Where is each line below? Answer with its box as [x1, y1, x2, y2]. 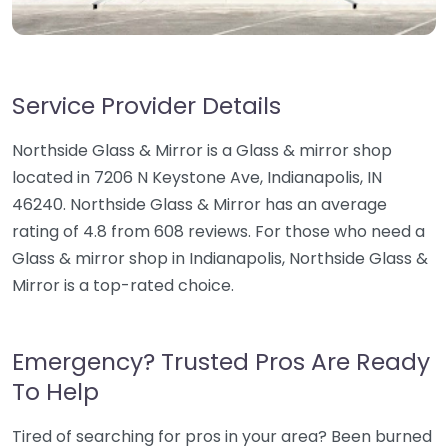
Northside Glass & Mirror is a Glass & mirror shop [12, 139, 392, 162]
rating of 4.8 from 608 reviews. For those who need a [12, 220, 425, 243]
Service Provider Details [12, 89, 281, 122]
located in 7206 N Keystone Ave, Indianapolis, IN [12, 166, 382, 189]
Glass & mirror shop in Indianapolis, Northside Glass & [12, 247, 428, 270]
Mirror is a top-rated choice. [12, 274, 234, 297]
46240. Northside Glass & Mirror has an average [12, 193, 387, 216]
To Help [12, 375, 99, 408]
